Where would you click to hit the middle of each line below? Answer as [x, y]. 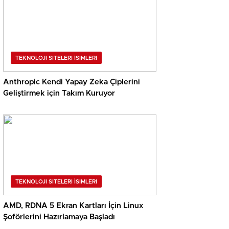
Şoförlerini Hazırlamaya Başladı [59, 217]
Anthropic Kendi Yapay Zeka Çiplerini [72, 82]
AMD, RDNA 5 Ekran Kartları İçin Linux [73, 206]
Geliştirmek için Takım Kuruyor [59, 94]
